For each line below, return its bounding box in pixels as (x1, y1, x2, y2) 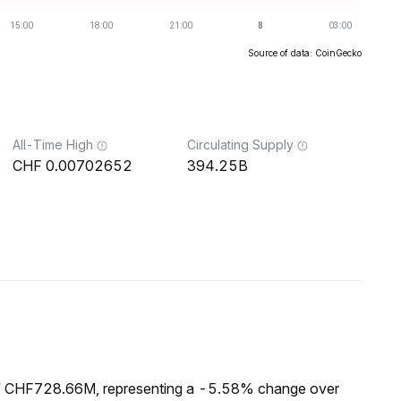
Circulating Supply (187, 137, 294, 152)
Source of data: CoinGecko (248, 47, 362, 58)
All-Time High (13, 137, 93, 152)
